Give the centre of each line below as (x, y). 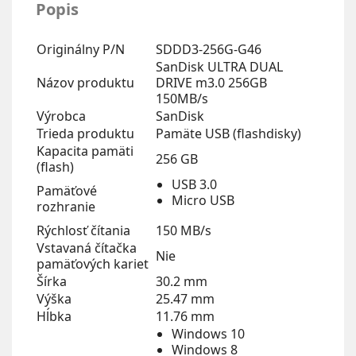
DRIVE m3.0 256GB (211, 83)
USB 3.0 (194, 184)
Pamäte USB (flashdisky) (228, 133)
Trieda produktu (85, 133)
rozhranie (66, 207)
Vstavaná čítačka (87, 248)
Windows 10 (208, 334)
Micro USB (203, 200)
